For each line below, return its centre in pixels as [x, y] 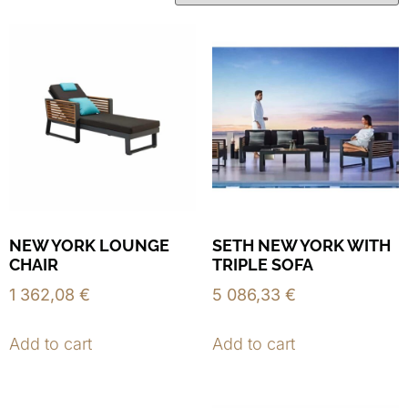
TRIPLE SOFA [262, 264]
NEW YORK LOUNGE [89, 245]
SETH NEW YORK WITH [301, 245]
